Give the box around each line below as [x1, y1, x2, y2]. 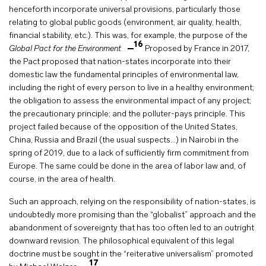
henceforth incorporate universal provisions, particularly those [9, 5, 240, 14]
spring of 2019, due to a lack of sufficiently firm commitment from [9, 149, 249, 158]
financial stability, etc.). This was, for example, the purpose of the [9, 31, 248, 40]
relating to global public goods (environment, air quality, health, [9, 18, 241, 27]
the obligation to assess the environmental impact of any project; [9, 97, 251, 106]
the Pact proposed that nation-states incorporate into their [9, 58, 231, 66]
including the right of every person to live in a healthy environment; [9, 84, 254, 93]
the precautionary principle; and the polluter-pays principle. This [9, 110, 245, 119]
